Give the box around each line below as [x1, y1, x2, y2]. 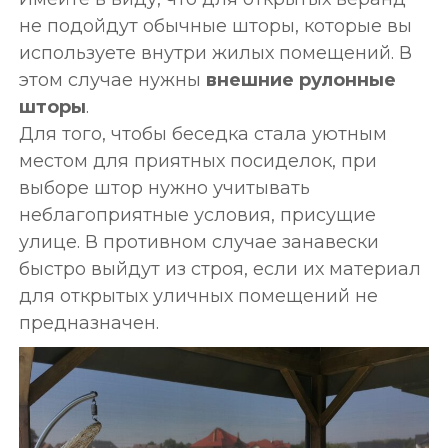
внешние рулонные [205, 69, 396, 92]
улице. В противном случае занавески [18, 231, 379, 254]
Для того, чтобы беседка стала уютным [18, 123, 387, 146]
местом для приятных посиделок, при [18, 150, 377, 173]
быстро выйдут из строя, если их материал [18, 258, 421, 281]
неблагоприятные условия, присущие [18, 204, 376, 227]
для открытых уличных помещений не [18, 285, 378, 308]
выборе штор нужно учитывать [18, 177, 310, 200]
